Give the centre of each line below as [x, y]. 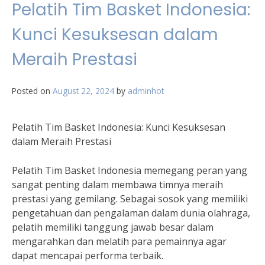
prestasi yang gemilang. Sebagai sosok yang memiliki [130, 199]
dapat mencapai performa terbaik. [88, 256]
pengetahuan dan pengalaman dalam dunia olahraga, [131, 213]
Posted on [32, 91]
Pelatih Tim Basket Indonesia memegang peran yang [130, 171]
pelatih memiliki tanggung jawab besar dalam [113, 227]
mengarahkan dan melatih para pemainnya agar [119, 242]
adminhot [146, 91]
